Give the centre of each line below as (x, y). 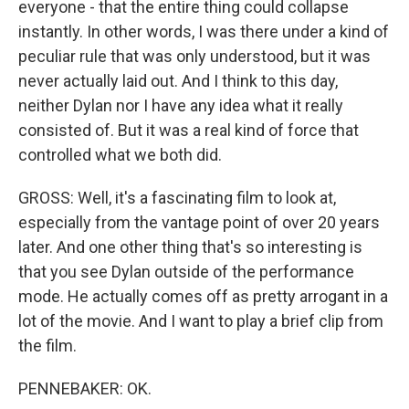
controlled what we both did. (120, 155)
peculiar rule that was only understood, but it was (194, 56)
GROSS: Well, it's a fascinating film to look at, (177, 198)
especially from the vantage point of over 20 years (199, 222)
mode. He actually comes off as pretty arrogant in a (203, 296)
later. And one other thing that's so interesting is (190, 247)
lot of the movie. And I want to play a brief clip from (201, 321)
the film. (47, 346)
